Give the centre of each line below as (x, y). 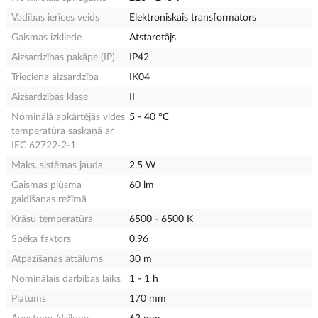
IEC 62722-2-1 (44, 145)
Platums (29, 298)
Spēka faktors (41, 239)
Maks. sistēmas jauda (57, 165)
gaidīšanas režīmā (49, 199)
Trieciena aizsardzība (55, 77)
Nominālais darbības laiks (66, 279)
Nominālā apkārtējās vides (68, 117)
